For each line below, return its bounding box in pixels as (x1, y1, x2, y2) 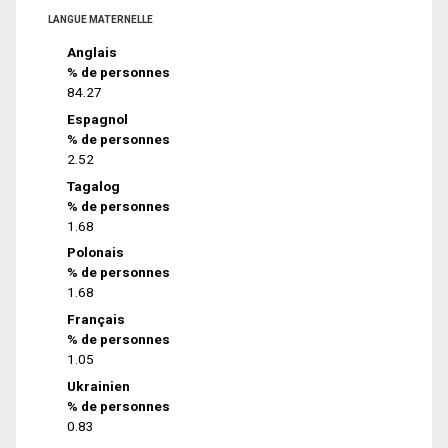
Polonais (67, 244, 125, 261)
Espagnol (67, 110, 129, 127)
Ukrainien (67, 378, 131, 394)
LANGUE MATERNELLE (48, 14, 153, 26)
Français (67, 311, 126, 328)
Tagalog (67, 177, 121, 194)
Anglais (67, 44, 118, 61)
